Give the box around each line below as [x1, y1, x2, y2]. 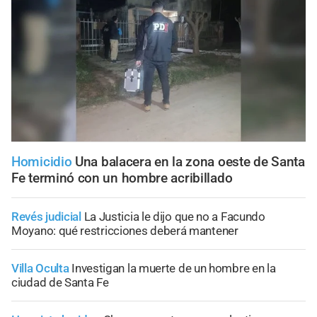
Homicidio [11, 154, 72, 171]
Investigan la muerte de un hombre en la [71, 261, 276, 276]
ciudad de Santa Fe [11, 275, 109, 290]
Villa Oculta [11, 261, 69, 276]
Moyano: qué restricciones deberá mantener [11, 224, 238, 238]
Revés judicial [11, 209, 81, 224]
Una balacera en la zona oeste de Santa [75, 154, 305, 171]
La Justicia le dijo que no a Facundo [83, 209, 265, 224]
